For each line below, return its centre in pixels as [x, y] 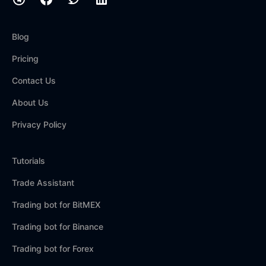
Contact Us [34, 80]
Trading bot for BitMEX [56, 205]
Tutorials [28, 161]
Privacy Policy [39, 124]
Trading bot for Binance [58, 227]
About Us [30, 102]
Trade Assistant [43, 183]
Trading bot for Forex [53, 248]
